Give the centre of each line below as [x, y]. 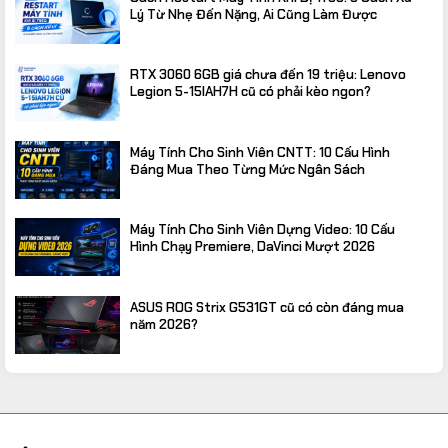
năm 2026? [164, 324]
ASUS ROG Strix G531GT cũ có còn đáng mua [267, 307]
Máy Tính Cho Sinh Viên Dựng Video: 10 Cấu [262, 230]
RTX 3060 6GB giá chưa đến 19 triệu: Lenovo [268, 75]
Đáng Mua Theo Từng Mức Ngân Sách [247, 169]
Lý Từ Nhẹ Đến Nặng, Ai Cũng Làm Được [253, 14]
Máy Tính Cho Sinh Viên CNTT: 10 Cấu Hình [260, 152]
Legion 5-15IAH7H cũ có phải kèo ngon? [250, 92]
